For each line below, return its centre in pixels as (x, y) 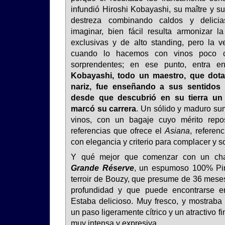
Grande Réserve (102, 168)
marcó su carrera (104, 108)
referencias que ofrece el (118, 131)
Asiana (178, 131)
